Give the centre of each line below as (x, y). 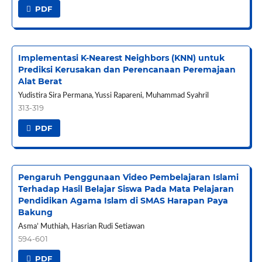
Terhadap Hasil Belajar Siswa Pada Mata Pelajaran (126, 189)
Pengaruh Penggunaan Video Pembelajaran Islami (128, 177)
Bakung (35, 212)
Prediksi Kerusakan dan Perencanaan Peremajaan (127, 69)
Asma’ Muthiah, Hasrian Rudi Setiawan (81, 226)
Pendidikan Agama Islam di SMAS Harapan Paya (123, 200)
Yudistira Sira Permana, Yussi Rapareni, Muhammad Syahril (113, 95)
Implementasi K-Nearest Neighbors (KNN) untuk (121, 58)
